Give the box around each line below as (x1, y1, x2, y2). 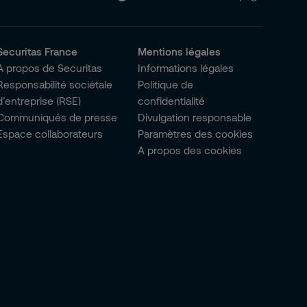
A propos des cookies (138, 144, 243, 156)
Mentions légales (138, 45, 221, 58)
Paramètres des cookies (138, 127, 254, 140)
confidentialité (138, 95, 206, 107)
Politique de (138, 78, 194, 90)
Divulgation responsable (138, 111, 252, 123)
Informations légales (138, 62, 234, 74)
